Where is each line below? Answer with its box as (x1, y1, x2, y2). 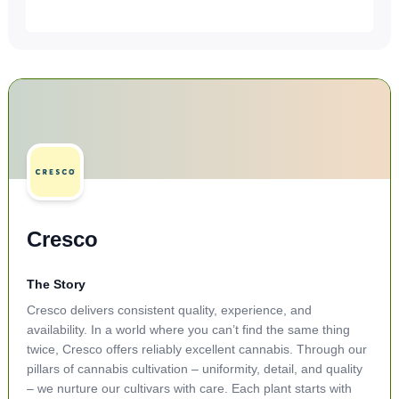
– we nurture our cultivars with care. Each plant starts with (26, 381, 352, 395)
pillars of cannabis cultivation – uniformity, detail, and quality (26, 362, 362, 376)
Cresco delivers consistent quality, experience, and (26, 303, 312, 317)
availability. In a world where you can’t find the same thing (26, 322, 350, 337)
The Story (26, 277, 85, 291)
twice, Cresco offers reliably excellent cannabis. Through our (26, 342, 367, 356)
